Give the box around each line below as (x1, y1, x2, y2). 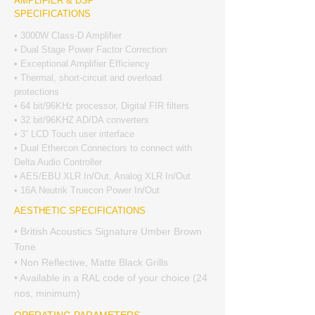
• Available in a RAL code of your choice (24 (14, 272, 207, 283)
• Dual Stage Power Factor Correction (14, 44, 167, 55)
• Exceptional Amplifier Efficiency (14, 58, 150, 69)
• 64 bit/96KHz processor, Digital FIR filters (14, 101, 189, 111)
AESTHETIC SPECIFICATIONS (14, 205, 146, 216)
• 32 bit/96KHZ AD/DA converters (14, 115, 149, 125)
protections (14, 86, 59, 97)
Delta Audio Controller (14, 157, 102, 167)
